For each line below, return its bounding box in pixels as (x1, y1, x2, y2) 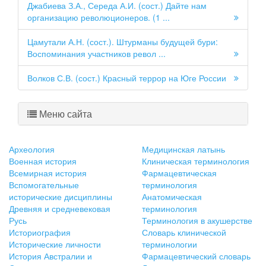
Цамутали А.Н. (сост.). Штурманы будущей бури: (27, 36, 218, 48)
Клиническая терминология (142, 155, 249, 167)
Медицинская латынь (142, 143, 225, 156)
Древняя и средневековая (9, 202, 110, 215)
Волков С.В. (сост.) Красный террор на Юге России (27, 72, 226, 84)
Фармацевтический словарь (142, 250, 251, 262)
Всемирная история (9, 167, 87, 179)
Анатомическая (142, 191, 202, 203)
